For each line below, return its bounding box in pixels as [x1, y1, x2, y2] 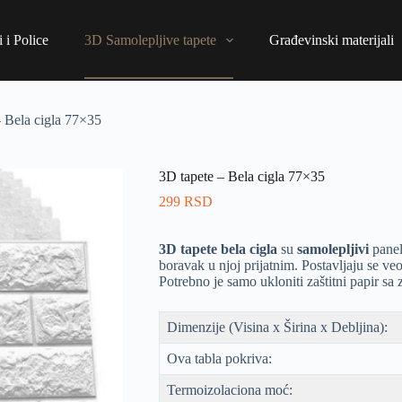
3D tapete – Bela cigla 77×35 [158, 169, 325, 184]
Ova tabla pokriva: [166, 351, 272, 366]
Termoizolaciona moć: [166, 382, 293, 398]
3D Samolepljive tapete [83, 32, 216, 48]
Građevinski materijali [268, 32, 394, 48]
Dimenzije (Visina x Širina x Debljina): [166, 319, 388, 335]
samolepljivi [296, 241, 369, 257]
